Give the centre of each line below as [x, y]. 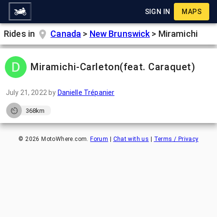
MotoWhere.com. [65, 139]
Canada [66, 34]
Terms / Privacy [176, 139]
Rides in [21, 34]
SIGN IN [157, 12]
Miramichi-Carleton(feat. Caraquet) [113, 67]
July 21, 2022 [26, 93]
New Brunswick [120, 34]
